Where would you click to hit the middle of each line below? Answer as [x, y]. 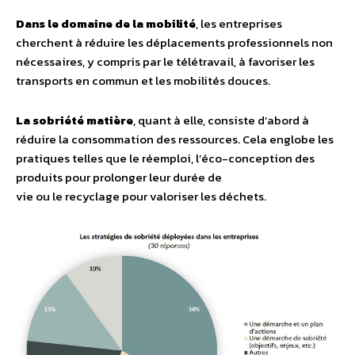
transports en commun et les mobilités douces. [143, 80]
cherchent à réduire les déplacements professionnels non [174, 42]
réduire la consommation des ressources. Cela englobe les [175, 139]
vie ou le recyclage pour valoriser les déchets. [141, 196]
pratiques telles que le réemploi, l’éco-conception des [165, 158]
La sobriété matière [74, 120]
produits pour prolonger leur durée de [119, 177]
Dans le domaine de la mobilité [106, 23]
